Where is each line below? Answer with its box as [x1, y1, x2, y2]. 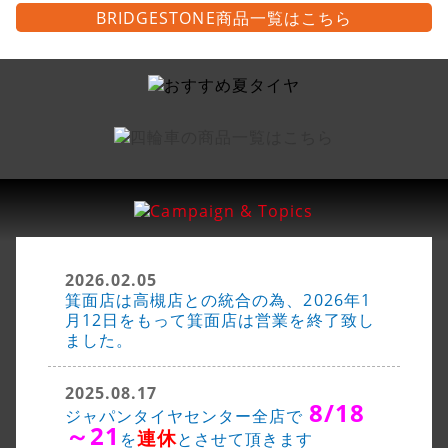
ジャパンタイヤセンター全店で [64, 404, 309, 427]
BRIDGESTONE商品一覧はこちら [95, 6, 353, 29]
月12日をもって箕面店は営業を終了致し [64, 308, 375, 331]
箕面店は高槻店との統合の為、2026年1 [64, 288, 371, 311]
